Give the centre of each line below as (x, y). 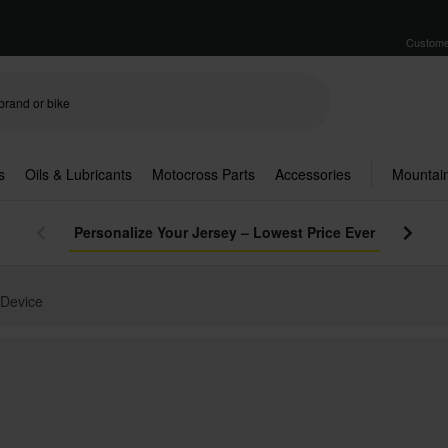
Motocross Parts (203, 174)
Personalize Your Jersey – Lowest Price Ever (224, 232)
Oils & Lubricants (78, 174)
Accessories (313, 174)
